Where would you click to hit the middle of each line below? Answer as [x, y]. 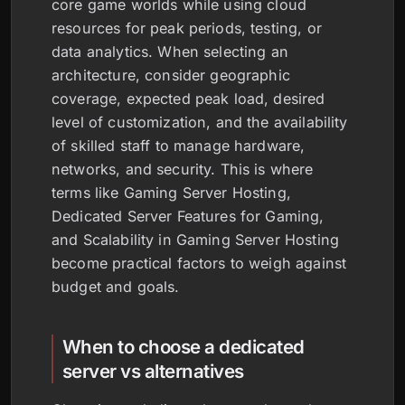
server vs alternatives [153, 371]
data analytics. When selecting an [170, 52]
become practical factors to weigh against [199, 263]
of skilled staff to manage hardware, [179, 146]
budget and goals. [116, 287]
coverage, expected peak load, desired [188, 99]
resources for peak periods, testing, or [187, 28]
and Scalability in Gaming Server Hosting [195, 240]
